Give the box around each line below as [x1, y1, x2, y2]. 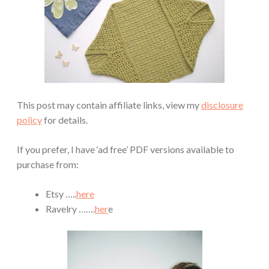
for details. [42, 113, 88, 125]
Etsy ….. [46, 187, 76, 199]
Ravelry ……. [46, 202, 95, 214]
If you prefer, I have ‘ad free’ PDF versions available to [17, 143, 234, 155]
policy [17, 113, 42, 125]
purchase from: [17, 158, 79, 170]
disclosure [201, 98, 243, 110]
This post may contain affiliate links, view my [17, 98, 201, 110]
